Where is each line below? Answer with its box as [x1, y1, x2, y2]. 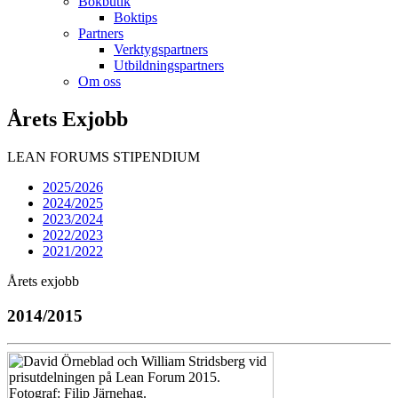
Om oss [78, 74, 121, 90]
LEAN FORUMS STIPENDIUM [7, 149, 200, 165]
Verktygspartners [114, 42, 208, 58]
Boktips [114, 10, 157, 26]
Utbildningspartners [114, 58, 224, 74]
